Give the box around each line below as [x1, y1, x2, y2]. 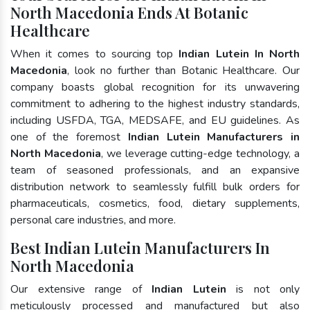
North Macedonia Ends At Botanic [10, 1, 248, 23]
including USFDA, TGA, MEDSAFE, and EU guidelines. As [10, 112, 300, 128]
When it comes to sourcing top [10, 46, 179, 62]
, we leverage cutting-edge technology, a [100, 145, 300, 161]
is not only [226, 281, 300, 297]
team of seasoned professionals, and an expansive [10, 162, 300, 178]
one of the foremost [10, 129, 128, 145]
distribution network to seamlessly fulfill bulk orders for [10, 179, 300, 194]
